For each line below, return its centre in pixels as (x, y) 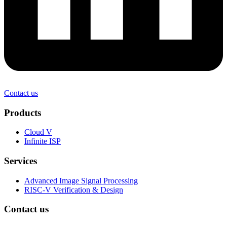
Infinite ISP (43, 141)
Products (23, 112)
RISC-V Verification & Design (74, 190)
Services (21, 161)
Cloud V (38, 132)
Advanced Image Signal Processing (81, 180)
